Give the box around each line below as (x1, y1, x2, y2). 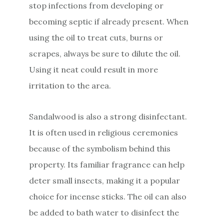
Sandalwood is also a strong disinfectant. (29, 111, 187, 121)
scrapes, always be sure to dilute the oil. (29, 48, 181, 58)
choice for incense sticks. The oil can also (29, 191, 187, 201)
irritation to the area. (29, 80, 111, 90)
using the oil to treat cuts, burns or (29, 32, 163, 42)
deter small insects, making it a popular (29, 175, 180, 185)
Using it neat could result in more (29, 64, 158, 74)
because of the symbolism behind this (29, 143, 171, 153)
